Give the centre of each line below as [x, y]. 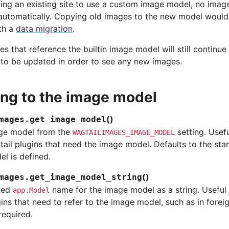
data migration [44, 29]
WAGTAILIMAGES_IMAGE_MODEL [124, 132]
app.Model [31, 190]
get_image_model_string [86, 177]
